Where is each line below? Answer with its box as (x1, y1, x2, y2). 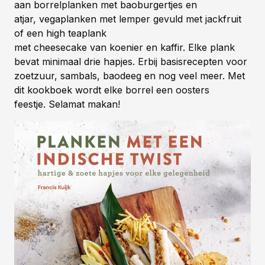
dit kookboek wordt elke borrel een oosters (14, 83, 209, 96)
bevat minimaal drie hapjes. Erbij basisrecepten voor (14, 55, 247, 67)
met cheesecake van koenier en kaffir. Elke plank (14, 41, 235, 53)
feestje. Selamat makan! (14, 98, 120, 110)
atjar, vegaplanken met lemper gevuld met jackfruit (14, 12, 241, 25)
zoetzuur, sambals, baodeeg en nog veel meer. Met (14, 69, 245, 82)
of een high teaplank (14, 27, 106, 39)
